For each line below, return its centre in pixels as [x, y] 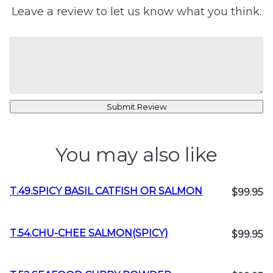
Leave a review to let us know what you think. [136, 12]
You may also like [136, 154]
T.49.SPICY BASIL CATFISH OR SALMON [106, 191]
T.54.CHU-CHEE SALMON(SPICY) [89, 233]
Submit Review [136, 107]
